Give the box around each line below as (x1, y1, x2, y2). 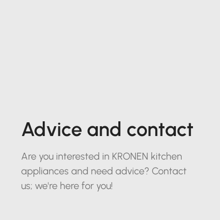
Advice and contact (21, 117, 193, 141)
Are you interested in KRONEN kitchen (21, 150, 182, 162)
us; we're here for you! (21, 179, 113, 192)
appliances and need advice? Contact (21, 165, 187, 177)
